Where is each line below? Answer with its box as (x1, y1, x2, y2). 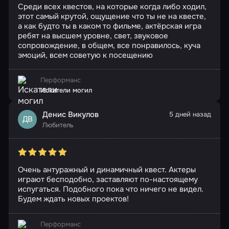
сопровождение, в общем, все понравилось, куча (17, 40, 200, 51)
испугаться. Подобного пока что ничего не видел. (17, 184, 203, 195)
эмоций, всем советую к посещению (17, 50, 153, 60)
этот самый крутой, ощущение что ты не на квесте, (17, 11, 206, 21)
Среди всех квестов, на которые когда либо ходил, (17, 1, 207, 12)
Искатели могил (40, 85, 92, 95)
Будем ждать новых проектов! (17, 194, 129, 204)
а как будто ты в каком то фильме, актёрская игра (17, 20, 201, 31)
